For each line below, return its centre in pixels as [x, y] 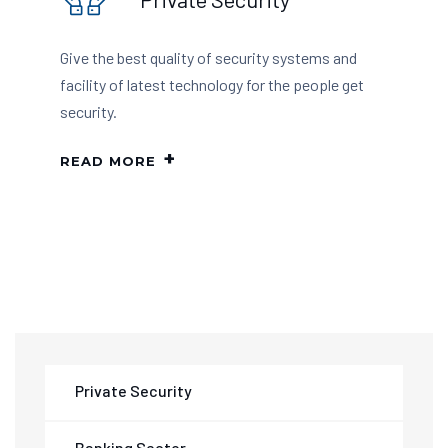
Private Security [133, 391]
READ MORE [108, 161]
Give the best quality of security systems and [208, 58]
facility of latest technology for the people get [212, 85]
